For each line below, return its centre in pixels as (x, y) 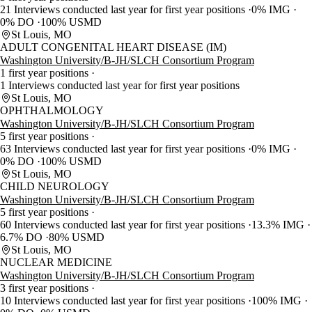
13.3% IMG (279, 225)
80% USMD (77, 237)
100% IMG (278, 301)
